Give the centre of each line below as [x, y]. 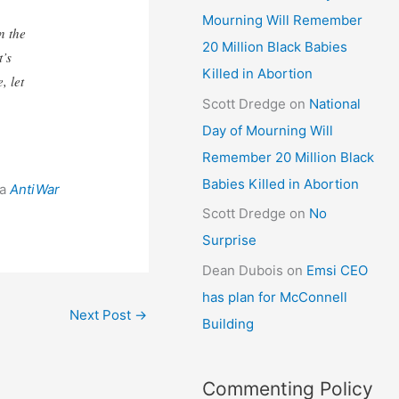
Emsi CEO [338, 270]
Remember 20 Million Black [289, 157]
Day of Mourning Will [268, 130]
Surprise [230, 240]
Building [228, 324]
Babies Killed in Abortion [281, 183]
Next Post [102, 315]
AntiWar [35, 190]
